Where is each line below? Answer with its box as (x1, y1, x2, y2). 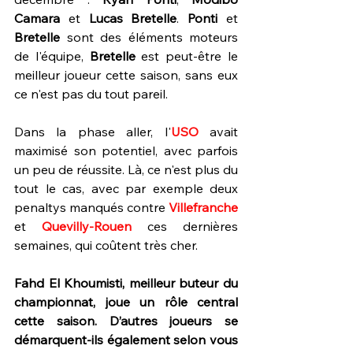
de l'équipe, (14, 48, 90, 64)
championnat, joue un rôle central (14, 294, 238, 310)
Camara (14, 10, 60, 26)
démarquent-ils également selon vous (14, 332, 238, 347)
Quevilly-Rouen (42, 218, 132, 234)
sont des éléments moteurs (60, 29, 238, 45)
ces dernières (132, 218, 238, 234)
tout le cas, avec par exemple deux (14, 180, 238, 196)
